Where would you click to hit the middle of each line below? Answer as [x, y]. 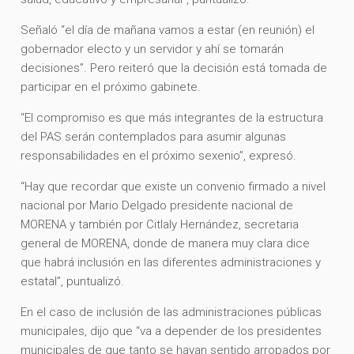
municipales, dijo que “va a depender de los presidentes [171, 331]
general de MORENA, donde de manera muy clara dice [166, 243]
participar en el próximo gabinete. [113, 87]
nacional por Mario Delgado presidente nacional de [157, 205]
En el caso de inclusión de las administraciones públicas [171, 312]
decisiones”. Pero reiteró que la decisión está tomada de [174, 68]
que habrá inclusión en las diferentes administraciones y [171, 262]
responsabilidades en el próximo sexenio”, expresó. [160, 155]
